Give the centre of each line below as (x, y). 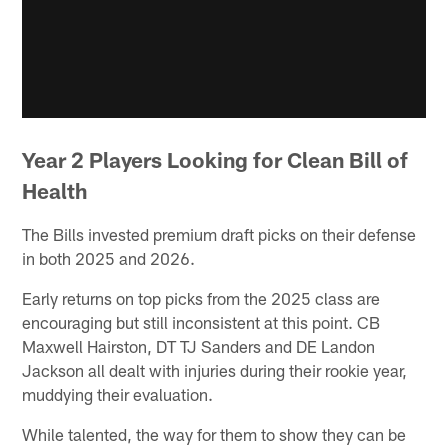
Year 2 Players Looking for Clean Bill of (215, 160)
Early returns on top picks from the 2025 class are (201, 298)
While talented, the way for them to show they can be (214, 434)
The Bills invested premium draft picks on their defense (219, 234)
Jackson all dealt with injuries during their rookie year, (215, 370)
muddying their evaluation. (118, 394)
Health (55, 191)
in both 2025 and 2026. (109, 258)
